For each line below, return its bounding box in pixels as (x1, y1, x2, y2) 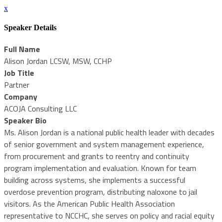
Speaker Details (4, 23, 56, 32)
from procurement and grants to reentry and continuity (4, 150, 189, 162)
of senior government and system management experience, (4, 138, 204, 150)
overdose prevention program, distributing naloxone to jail (4, 185, 197, 198)
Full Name (4, 43, 40, 55)
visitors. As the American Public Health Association (4, 197, 175, 210)
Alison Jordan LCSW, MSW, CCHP (4, 55, 112, 67)
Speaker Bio (4, 114, 47, 126)
